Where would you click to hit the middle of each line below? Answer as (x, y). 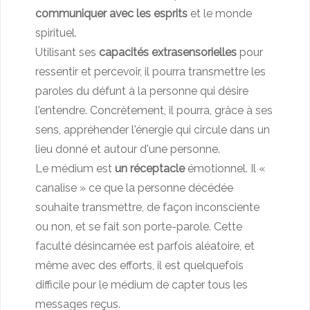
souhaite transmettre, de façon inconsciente (147, 207)
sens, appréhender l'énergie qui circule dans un (153, 129)
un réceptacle (150, 168)
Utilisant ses (67, 52)
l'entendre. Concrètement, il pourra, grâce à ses (154, 110)
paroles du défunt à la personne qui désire (142, 91)
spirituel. (56, 33)
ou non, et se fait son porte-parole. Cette (139, 226)
